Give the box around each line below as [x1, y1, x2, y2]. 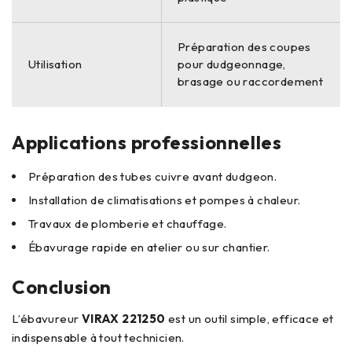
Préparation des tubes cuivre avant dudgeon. [28, 169, 277, 184]
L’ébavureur [12, 311, 82, 326]
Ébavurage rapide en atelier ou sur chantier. [28, 240, 270, 255]
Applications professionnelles [12, 130, 282, 154]
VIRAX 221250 [81, 311, 166, 326]
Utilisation [28, 57, 82, 71]
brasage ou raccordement [178, 74, 324, 89]
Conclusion [12, 275, 112, 299]
